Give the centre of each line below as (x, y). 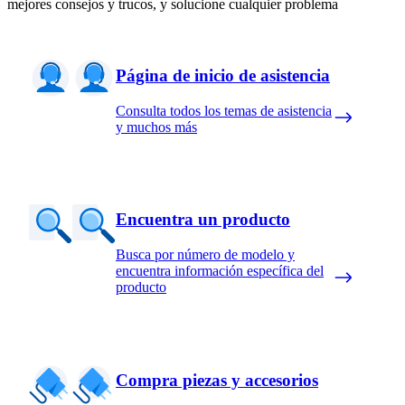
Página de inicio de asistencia (223, 75)
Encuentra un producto (203, 220)
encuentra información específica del (220, 271)
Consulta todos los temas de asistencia (224, 110)
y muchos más (156, 127)
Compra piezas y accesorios (217, 380)
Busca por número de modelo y (205, 255)
